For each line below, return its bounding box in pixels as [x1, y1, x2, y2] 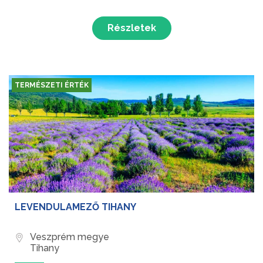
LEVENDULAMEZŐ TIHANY [15, 201, 136, 213]
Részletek [107, 22, 156, 34]
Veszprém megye [30, 231, 109, 243]
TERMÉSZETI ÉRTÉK [15, 81, 89, 90]
